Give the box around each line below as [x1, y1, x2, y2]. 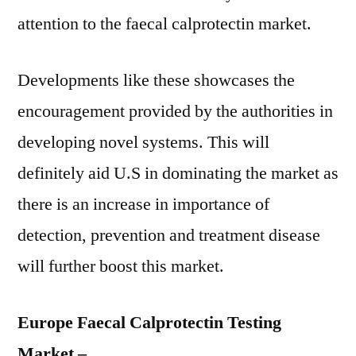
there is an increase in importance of [17, 193, 269, 215]
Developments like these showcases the [17, 69, 295, 91]
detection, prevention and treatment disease [17, 224, 320, 246]
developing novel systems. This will [17, 131, 269, 153]
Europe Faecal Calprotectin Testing [17, 311, 281, 334]
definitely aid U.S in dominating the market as [17, 162, 339, 184]
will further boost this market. [17, 255, 224, 277]
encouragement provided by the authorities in [17, 100, 333, 122]
